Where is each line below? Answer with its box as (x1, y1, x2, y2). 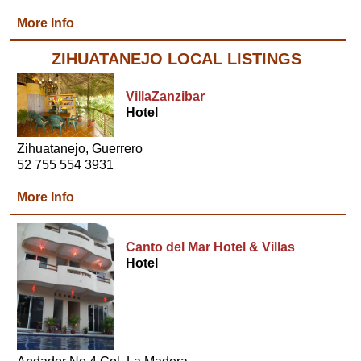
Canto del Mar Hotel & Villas (126, 240, 296, 254)
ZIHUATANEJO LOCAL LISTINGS (52, 50, 302, 68)
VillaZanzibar (126, 89, 205, 103)
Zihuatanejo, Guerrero (17, 142, 143, 156)
